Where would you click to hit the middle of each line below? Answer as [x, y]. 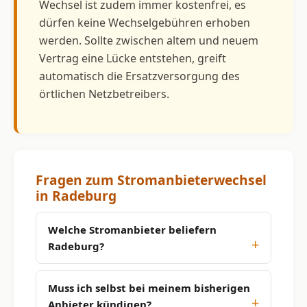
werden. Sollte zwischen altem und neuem [149, 40]
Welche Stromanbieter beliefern [132, 229]
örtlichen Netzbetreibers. [104, 94]
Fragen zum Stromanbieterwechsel [151, 180]
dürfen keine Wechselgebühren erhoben [145, 22]
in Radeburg [76, 195]
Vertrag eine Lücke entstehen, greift [133, 58]
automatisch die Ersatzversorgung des [139, 76]
